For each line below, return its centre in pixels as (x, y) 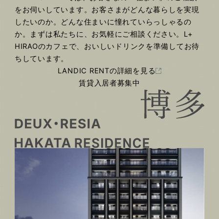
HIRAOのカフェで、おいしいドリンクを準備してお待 (107, 46)
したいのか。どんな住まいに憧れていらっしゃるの (103, 22)
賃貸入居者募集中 (109, 83)
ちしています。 (42, 58)
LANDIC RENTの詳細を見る (107, 71)
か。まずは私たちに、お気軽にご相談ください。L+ (104, 34)
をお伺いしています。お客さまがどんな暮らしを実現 (107, 10)
